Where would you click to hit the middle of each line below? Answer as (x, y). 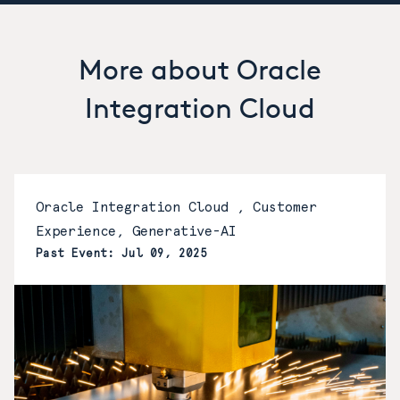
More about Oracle (200, 70)
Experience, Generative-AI (136, 232)
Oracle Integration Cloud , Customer (176, 208)
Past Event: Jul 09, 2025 (121, 254)
